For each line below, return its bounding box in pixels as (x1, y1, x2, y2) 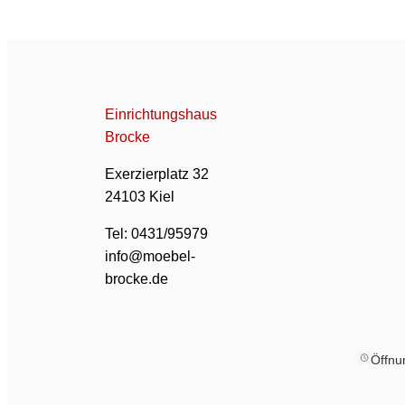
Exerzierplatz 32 (105, 165, 209, 182)
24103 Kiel (105, 188, 174, 204)
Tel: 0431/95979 (105, 225, 208, 241)
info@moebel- (105, 248, 195, 264)
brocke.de (105, 270, 168, 287)
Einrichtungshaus (105, 106, 217, 122)
